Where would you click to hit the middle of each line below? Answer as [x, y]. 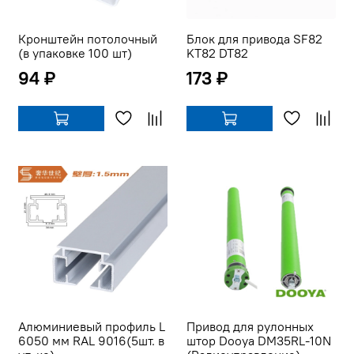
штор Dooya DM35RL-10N [259, 341]
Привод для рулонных [250, 327]
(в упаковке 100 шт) [75, 53]
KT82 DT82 [217, 53]
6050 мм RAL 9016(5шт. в [91, 341]
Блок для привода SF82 [254, 39]
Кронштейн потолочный [88, 39]
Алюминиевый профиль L [92, 327]
